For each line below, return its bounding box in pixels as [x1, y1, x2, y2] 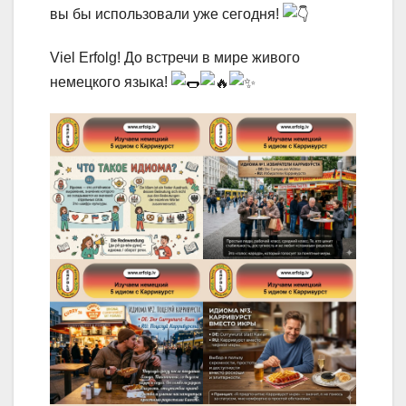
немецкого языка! [50, 74, 171, 91]
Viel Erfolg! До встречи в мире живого [50, 50, 300, 66]
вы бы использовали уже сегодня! [50, 5, 283, 22]
